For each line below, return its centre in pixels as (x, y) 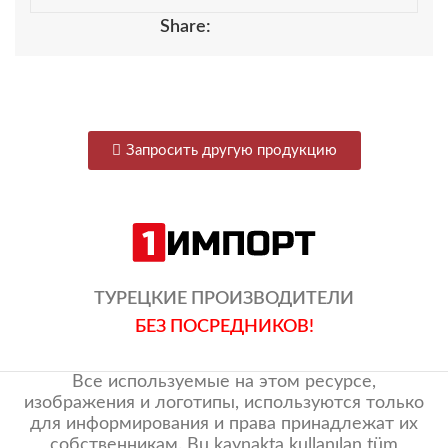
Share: (185, 27)
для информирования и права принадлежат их (224, 424)
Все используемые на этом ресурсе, (224, 382)
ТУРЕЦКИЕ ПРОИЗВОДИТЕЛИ (224, 299)
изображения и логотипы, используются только (224, 403)
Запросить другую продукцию (231, 151)
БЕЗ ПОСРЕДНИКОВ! (224, 327)
